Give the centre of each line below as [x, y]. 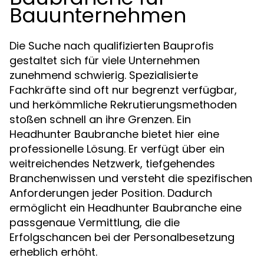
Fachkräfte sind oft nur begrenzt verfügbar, [123, 90]
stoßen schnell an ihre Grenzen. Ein [100, 119]
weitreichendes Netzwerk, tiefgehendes [112, 164]
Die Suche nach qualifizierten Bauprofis [112, 46]
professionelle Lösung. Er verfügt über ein [117, 149]
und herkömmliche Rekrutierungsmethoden [123, 105]
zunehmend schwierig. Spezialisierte [104, 75]
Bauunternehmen [98, 15]
